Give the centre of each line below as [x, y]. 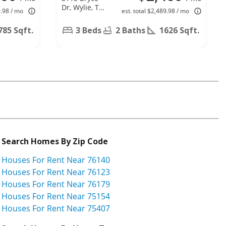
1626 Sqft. [179, 30]
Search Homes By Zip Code [55, 141]
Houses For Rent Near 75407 [56, 208]
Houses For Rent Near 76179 [56, 184]
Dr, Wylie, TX [82, 7]
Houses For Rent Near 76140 [56, 160]
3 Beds [89, 30]
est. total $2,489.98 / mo [155, 11]
